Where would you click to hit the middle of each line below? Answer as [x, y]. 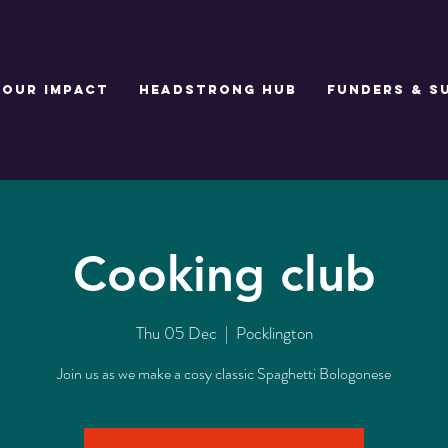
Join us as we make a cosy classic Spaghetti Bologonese [224, 373]
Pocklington [274, 332]
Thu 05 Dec [176, 332]
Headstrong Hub [218, 89]
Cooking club [224, 273]
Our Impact [55, 89]
